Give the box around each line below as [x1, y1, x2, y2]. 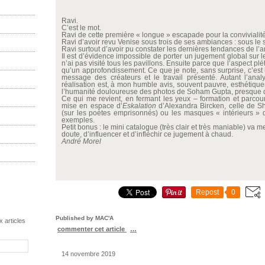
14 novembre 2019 [62, 250, 115, 257]
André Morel [62, 137, 101, 146]
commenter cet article [57, 225, 127, 232]
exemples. [62, 116, 95, 124]
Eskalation [122, 102, 159, 110]
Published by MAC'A [56, 215, 114, 221]
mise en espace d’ [62, 102, 122, 110]
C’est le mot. [62, 24, 101, 32]
